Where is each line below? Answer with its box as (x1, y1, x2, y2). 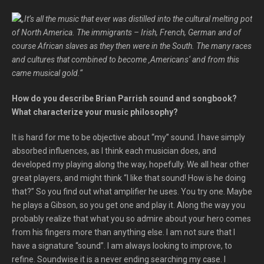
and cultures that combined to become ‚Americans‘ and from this (12, 55, 239, 64)
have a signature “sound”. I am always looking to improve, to (12, 241, 232, 250)
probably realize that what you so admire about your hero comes (12, 214, 251, 223)
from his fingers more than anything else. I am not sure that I (12, 227, 235, 237)
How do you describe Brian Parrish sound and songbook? (12, 94, 237, 103)
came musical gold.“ (12, 68, 84, 78)
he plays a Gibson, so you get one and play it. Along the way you (12, 200, 245, 210)
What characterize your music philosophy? (12, 107, 178, 117)
